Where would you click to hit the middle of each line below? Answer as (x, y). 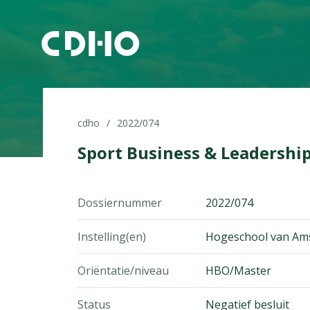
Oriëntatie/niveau (123, 271)
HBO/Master (238, 271)
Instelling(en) (112, 237)
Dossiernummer (120, 203)
